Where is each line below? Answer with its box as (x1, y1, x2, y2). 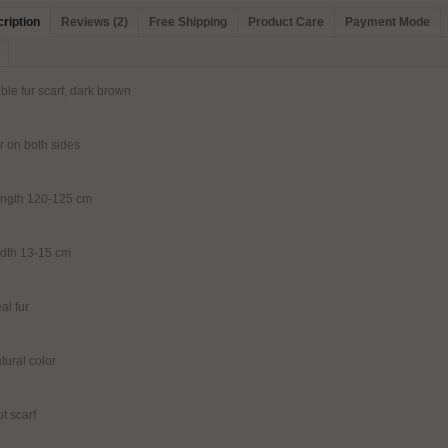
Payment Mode (345, 14, 430, 29)
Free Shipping (149, 14, 227, 29)
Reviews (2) (61, 14, 128, 29)
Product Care (248, 14, 324, 29)
